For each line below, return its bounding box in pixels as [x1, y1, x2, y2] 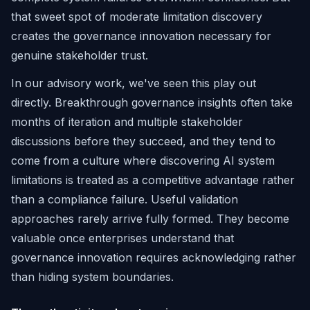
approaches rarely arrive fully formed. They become [11, 212, 289, 226]
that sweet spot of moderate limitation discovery [11, 10, 262, 24]
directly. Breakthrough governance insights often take [11, 95, 293, 109]
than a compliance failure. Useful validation [11, 192, 238, 206]
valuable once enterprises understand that [11, 231, 234, 245]
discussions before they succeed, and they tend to [11, 134, 275, 148]
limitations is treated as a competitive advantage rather [11, 173, 295, 187]
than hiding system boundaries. [11, 270, 174, 284]
